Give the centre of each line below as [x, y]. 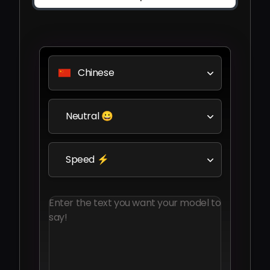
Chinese [96, 73]
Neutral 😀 [89, 116]
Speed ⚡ [87, 159]
